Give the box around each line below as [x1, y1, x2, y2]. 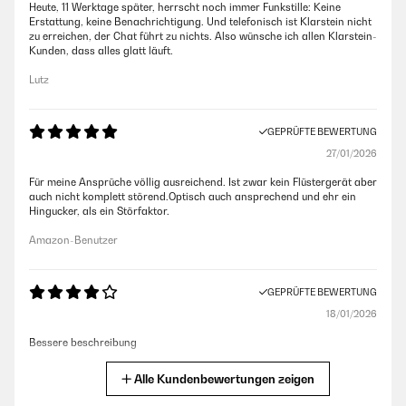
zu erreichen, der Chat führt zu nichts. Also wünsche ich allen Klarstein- [29, 30, 377, 43]
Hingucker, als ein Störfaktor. [29, 205, 169, 218]
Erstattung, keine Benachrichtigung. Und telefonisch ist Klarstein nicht [29, 15, 372, 29]
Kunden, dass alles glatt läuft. [29, 44, 173, 58]
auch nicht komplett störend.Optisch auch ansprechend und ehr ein [29, 190, 356, 204]
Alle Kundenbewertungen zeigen [133, 372, 314, 387]
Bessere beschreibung [29, 336, 137, 350]
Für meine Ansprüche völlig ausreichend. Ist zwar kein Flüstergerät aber [29, 176, 377, 189]
